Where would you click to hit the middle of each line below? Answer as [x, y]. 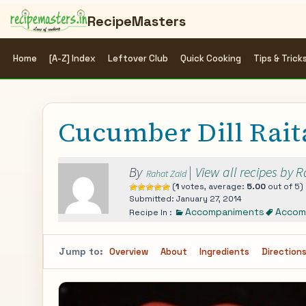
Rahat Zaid [166, 173]
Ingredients [224, 252]
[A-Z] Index [72, 58]
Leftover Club [138, 58]
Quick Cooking [211, 58]
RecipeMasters [136, 21]
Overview [129, 252]
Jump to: [81, 251]
